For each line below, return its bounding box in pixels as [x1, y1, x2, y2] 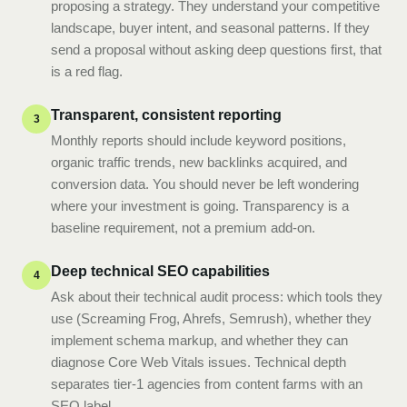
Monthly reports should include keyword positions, [51, 133, 346, 148]
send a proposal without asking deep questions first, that [51, 42, 382, 57]
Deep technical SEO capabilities [51, 263, 270, 279]
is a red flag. [51, 64, 123, 79]
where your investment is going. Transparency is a [51, 198, 349, 213]
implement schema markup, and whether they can [51, 333, 348, 348]
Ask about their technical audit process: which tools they [51, 289, 382, 304]
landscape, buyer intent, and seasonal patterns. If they [51, 20, 370, 35]
